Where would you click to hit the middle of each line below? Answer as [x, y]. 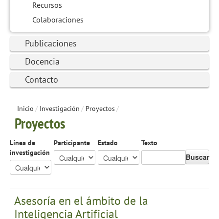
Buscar [197, 157]
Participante [72, 142]
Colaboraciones [58, 19]
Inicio [25, 108]
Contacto [42, 79]
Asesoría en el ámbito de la [81, 200]
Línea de [22, 142]
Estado [108, 142]
